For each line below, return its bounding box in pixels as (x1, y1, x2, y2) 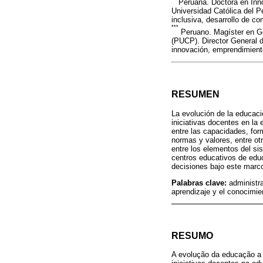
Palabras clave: (171, 178, 229, 187)
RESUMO (171, 230, 213, 241)
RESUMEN (171, 89, 220, 100)
